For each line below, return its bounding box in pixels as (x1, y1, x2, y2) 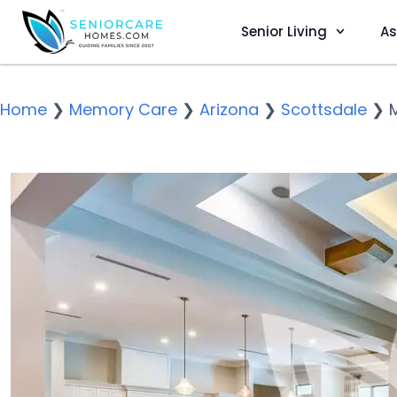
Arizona (199, 98, 259, 121)
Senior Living (240, 21, 327, 41)
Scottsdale (281, 98, 367, 121)
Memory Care (69, 98, 177, 121)
